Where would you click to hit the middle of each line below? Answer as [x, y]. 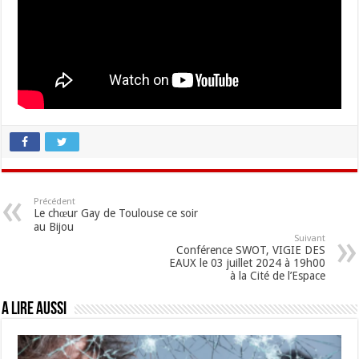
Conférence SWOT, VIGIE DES [250, 250]
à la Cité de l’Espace [277, 276]
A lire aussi [34, 310]
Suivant [309, 239]
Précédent [55, 202]
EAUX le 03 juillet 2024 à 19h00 [247, 263]
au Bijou [54, 227]
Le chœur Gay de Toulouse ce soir [116, 214]
